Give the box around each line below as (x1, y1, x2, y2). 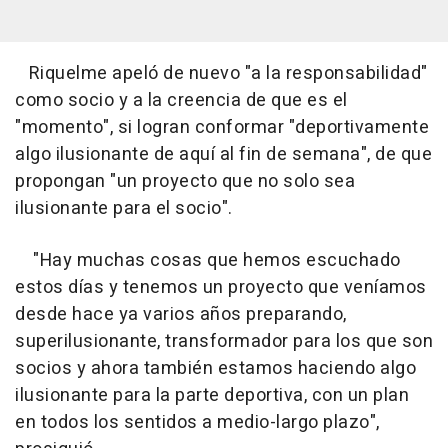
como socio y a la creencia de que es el (15, 86, 348, 114)
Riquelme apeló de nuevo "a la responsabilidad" (15, 59, 428, 87)
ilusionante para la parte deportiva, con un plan (15, 381, 409, 409)
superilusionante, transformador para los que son (15, 327, 433, 355)
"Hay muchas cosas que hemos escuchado (15, 246, 401, 274)
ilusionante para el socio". (15, 194, 233, 222)
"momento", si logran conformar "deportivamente (15, 113, 429, 141)
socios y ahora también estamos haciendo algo (15, 354, 416, 382)
